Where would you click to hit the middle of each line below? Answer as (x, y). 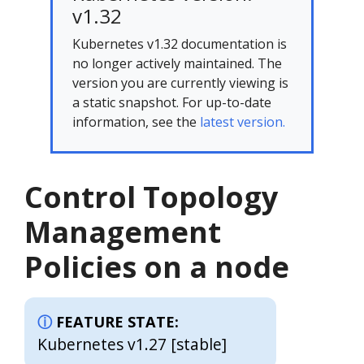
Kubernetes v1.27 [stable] (132, 344)
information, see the (136, 122)
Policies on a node (157, 267)
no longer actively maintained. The (177, 63)
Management (123, 232)
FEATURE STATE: (117, 322)
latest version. (243, 122)
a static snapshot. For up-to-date (172, 102)
